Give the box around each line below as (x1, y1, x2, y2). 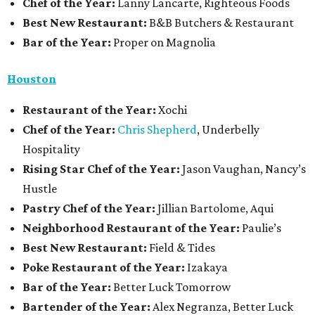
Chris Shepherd (117, 122, 197, 136)
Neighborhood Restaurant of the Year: (22, 220, 242, 235)
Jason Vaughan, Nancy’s (182, 161, 306, 176)
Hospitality (22, 141, 80, 156)
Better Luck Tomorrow (111, 279, 231, 294)
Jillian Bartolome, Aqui (157, 200, 274, 215)
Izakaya (185, 259, 228, 274)
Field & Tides (147, 240, 215, 255)
